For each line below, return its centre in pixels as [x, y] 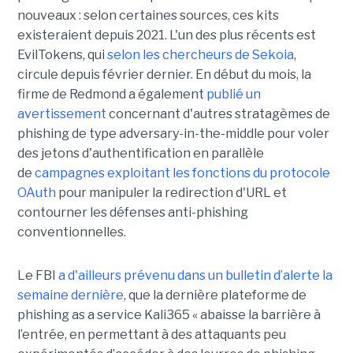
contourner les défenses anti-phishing [132, 213]
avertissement [61, 114]
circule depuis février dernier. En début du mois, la [164, 75]
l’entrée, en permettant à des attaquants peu [151, 335]
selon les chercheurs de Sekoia [200, 55]
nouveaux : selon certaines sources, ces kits [148, 16]
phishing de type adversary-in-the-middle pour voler [173, 134]
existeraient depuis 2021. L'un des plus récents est [166, 35]
